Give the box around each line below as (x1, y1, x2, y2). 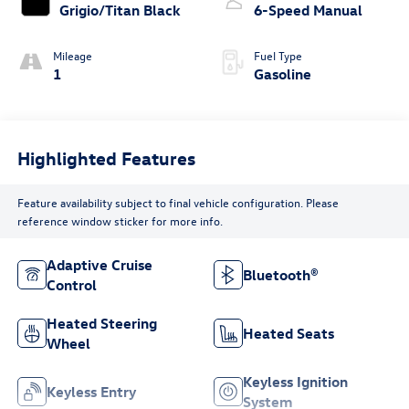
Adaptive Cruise (46, 256, 152, 275)
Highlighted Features (16, 145, 195, 169)
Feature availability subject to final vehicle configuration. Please (16, 194, 339, 210)
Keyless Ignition (243, 372, 348, 392)
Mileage (52, 47, 92, 64)
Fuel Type (254, 47, 302, 64)
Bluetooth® (243, 266, 319, 285)
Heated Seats (243, 324, 334, 343)
